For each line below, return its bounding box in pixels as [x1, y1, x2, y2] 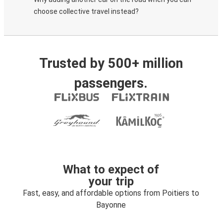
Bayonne [96, 200, 126, 210]
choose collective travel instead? [34, 7, 139, 15]
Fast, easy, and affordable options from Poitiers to [23, 188, 199, 198]
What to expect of [63, 163, 159, 176]
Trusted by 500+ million [39, 55, 183, 71]
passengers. [74, 75, 148, 91]
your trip [88, 174, 134, 188]
